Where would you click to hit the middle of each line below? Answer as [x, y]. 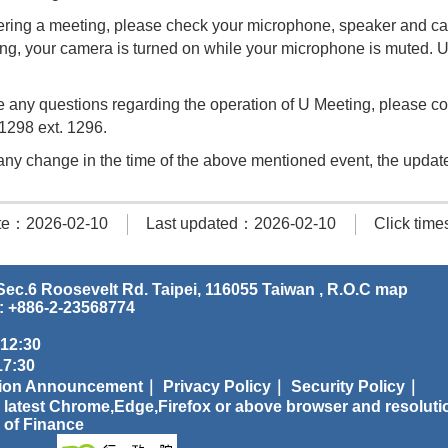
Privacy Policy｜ [225, 387]
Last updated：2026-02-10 [240, 223]
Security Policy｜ [356, 387]
